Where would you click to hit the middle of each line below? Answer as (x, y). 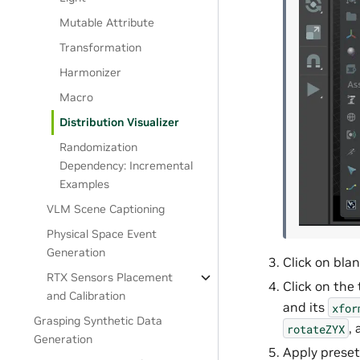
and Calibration (86, 296)
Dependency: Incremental (127, 166)
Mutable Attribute (107, 22)
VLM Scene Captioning (106, 209)
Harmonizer (91, 72)
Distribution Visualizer (120, 122)
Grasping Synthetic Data (98, 321)
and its (305, 307)
